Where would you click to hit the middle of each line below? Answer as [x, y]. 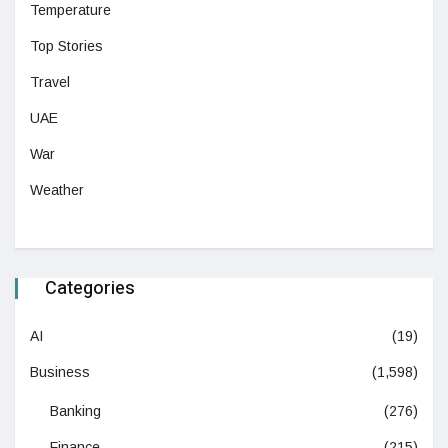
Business [60, 372]
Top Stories [66, 46]
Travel [50, 82]
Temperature [70, 10]
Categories [90, 289]
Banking [75, 411]
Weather [57, 190]
